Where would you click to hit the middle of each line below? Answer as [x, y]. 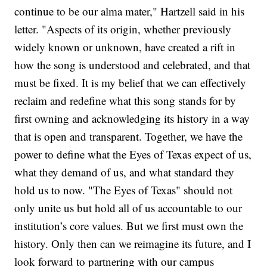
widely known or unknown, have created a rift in [125, 47]
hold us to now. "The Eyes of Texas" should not [124, 190]
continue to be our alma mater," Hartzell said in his [130, 11]
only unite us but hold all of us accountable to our [128, 208]
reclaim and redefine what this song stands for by [125, 101]
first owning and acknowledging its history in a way [132, 119]
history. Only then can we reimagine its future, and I [133, 244]
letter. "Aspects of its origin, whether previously [123, 29]
